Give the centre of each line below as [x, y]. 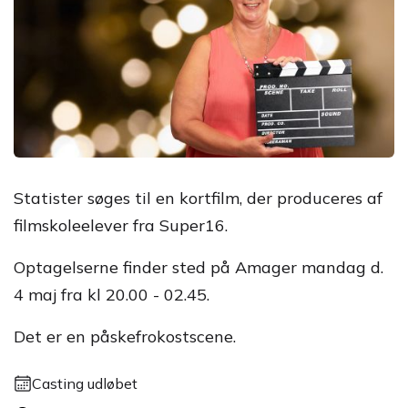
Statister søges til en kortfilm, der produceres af [198, 198]
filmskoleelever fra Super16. [121, 225]
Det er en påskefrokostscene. [125, 336]
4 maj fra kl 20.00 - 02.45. [112, 294]
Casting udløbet [85, 383]
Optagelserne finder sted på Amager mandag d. [199, 267]
